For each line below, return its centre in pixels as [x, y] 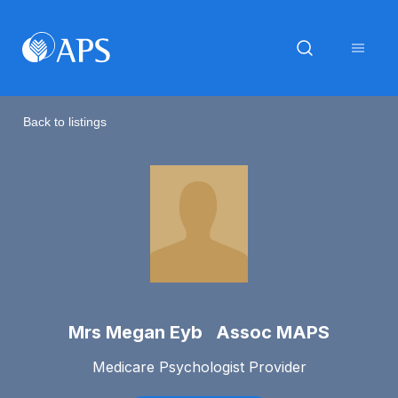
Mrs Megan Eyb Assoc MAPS [199, 332]
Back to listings [65, 121]
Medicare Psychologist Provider [199, 366]
